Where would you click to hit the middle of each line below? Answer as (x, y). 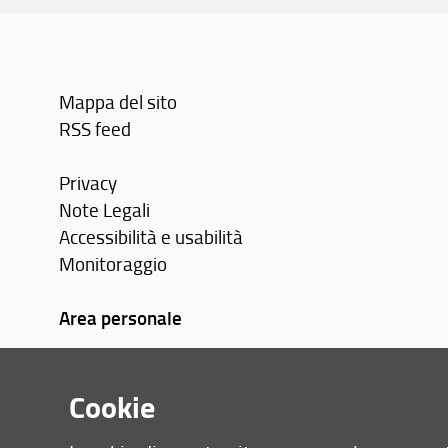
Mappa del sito (118, 101)
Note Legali (105, 209)
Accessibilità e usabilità (151, 236)
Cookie (112, 406)
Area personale (121, 317)
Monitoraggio (113, 263)
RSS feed (95, 128)
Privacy (88, 182)
